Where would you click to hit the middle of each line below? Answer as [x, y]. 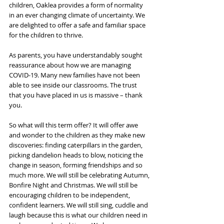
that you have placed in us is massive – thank [76, 95]
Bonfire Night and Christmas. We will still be [74, 185]
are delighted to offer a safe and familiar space [78, 25]
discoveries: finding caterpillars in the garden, [76, 145]
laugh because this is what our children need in [79, 215]
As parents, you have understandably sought [76, 55]
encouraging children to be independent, [70, 195]
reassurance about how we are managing [71, 65]
